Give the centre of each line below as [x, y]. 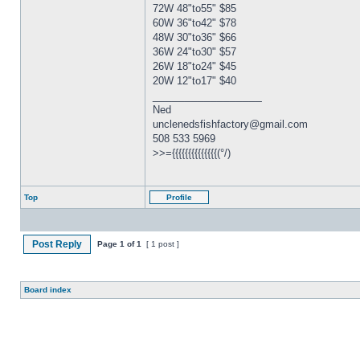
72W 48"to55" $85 [194, 8]
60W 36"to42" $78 [194, 23]
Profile [179, 197]
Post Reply [57, 244]
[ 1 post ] [160, 244]
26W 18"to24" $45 [194, 66]
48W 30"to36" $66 [194, 37]
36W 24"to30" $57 [194, 52]
